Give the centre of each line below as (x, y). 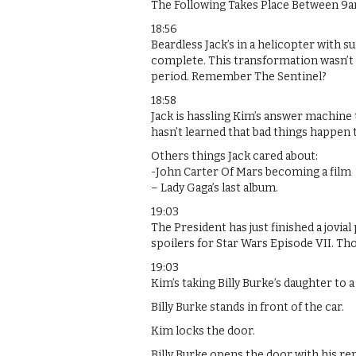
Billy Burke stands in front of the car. (248, 307)
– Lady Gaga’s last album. (215, 188)
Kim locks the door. (203, 331)
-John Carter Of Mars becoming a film (251, 172)
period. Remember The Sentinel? (239, 76)
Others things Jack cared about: (234, 156)
